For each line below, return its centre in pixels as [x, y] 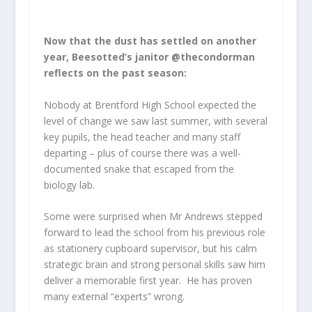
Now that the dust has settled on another [150, 41]
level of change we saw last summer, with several [155, 120]
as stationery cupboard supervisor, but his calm [150, 249]
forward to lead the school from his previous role [154, 233]
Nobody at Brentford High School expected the [150, 104]
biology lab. [69, 185]
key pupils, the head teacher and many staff [142, 136]
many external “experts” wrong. [115, 297]
